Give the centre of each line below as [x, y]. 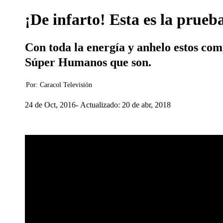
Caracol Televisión [66, 85]
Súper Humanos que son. [88, 62]
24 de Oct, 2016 [50, 105]
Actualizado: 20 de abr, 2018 [125, 105]
